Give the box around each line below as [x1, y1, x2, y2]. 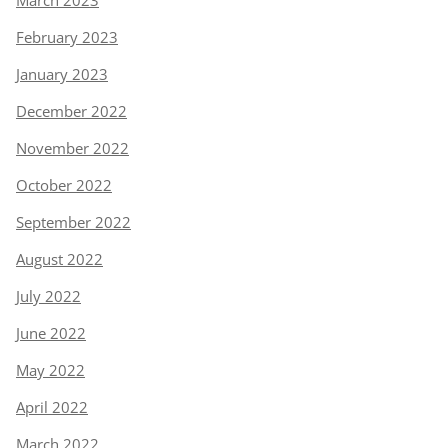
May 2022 [16, 360, 85, 380]
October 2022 [16, 175, 112, 195]
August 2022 [16, 249, 103, 269]
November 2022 [16, 138, 129, 158]
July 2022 [16, 286, 81, 306]
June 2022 [16, 323, 86, 343]
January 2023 [16, 64, 108, 84]
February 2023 [16, 27, 118, 47]
